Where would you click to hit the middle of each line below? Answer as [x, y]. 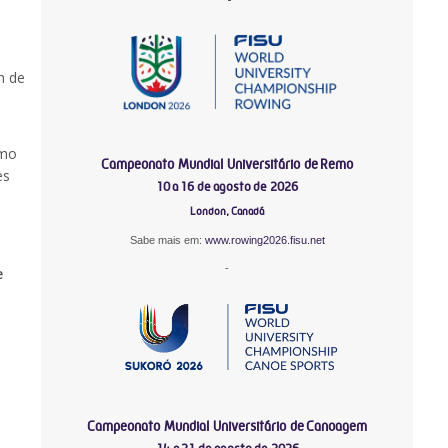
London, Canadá [227, 211]
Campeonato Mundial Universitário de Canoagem [227, 425]
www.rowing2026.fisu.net [264, 239]
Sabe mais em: [167, 239]
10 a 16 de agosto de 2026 [227, 186]
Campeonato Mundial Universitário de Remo [227, 163]
